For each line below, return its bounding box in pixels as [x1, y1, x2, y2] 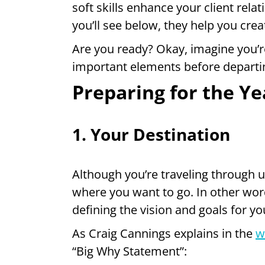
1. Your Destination [72, 122, 230, 146]
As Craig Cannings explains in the [72, 225, 256, 241]
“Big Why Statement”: [72, 243, 187, 259]
